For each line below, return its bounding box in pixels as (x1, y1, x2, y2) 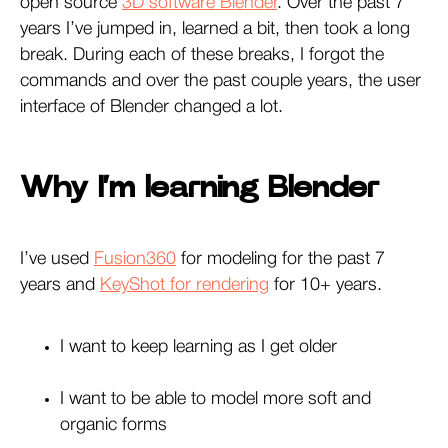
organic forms (60, 416, 167, 433)
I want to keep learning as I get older (60, 338, 337, 355)
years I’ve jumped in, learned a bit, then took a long (20, 20, 410, 37)
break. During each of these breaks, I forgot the (20, 46, 384, 63)
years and (20, 276, 100, 293)
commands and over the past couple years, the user (20, 72, 421, 89)
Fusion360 (94, 250, 176, 267)
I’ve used (20, 250, 94, 267)
